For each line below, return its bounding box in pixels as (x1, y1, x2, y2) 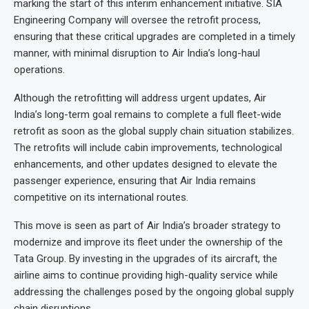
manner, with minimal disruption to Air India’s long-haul (14, 47, 260, 60)
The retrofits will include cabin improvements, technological (14, 141, 282, 154)
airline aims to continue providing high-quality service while (14, 269, 278, 282)
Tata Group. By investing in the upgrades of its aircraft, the (14, 252, 277, 266)
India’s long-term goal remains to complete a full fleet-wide (14, 108, 281, 121)
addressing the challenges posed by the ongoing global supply (14, 286, 294, 299)
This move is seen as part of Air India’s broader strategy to (14, 219, 281, 232)
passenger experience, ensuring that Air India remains (14, 175, 256, 188)
